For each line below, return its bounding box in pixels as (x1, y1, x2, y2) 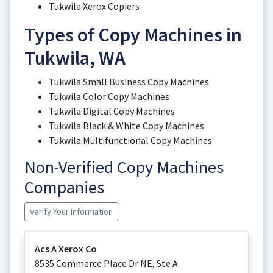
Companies (24, 176, 104, 198)
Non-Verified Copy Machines (24, 156, 224, 178)
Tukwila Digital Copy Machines (49, 105, 175, 117)
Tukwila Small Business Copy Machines (49, 76, 209, 88)
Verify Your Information (30, 206, 113, 217)
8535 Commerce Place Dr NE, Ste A (35, 257, 178, 269)
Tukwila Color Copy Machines (49, 90, 169, 102)
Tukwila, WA (24, 46, 126, 70)
